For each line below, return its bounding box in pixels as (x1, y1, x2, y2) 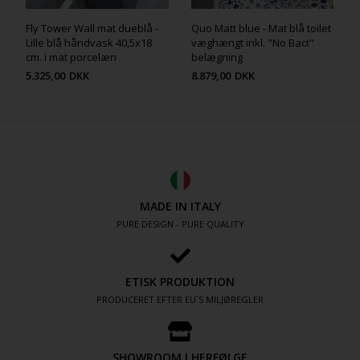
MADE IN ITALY (139, 198, 221, 215)
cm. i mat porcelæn (26, 50, 117, 65)
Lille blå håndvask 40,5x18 (26, 35, 153, 51)
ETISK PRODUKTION (125, 274, 235, 290)
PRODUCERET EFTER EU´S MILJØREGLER (96, 293, 264, 306)
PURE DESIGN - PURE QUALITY (116, 218, 244, 231)
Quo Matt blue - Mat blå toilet (191, 21, 332, 36)
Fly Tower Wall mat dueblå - (26, 21, 159, 36)
